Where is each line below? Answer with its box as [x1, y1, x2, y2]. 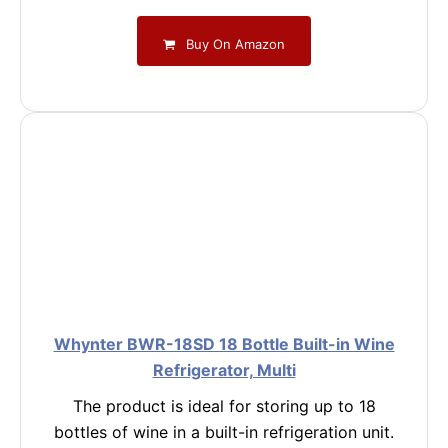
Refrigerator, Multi [152, 360, 296, 380]
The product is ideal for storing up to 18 [72, 396, 376, 416]
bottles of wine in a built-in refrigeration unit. [54, 422, 394, 442]
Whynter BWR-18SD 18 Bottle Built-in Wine [53, 334, 395, 354]
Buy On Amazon [182, 35, 286, 52]
